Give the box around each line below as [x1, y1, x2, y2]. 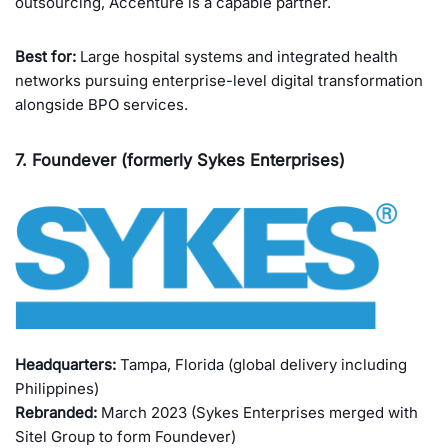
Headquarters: [15, 355, 116, 375]
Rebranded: [15, 403, 97, 423]
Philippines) [15, 379, 99, 399]
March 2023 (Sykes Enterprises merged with [97, 403, 418, 423]
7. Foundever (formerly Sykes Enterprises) [15, 149, 345, 170]
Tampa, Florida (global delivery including [116, 355, 407, 375]
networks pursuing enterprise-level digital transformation [15, 70, 423, 90]
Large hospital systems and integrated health [76, 46, 398, 66]
